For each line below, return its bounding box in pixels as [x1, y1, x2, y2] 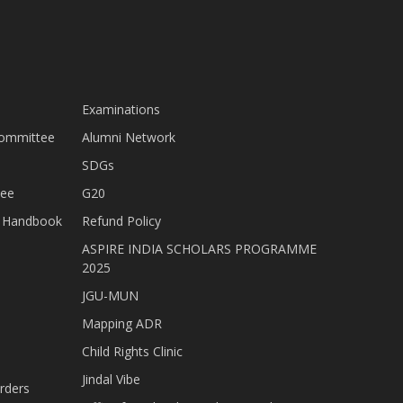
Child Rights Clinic [82, 343, 184, 360]
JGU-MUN [82, 287, 139, 304]
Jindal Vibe [82, 371, 141, 388]
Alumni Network [82, 129, 176, 146]
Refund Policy [82, 212, 162, 229]
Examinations [82, 101, 161, 118]
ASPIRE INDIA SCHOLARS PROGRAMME [82, 240, 318, 257]
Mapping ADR [82, 315, 163, 332]
